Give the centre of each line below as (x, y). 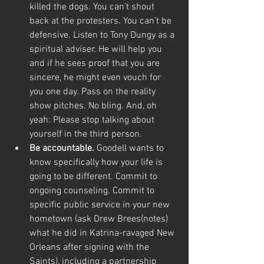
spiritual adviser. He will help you (97, 49)
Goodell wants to (130, 148)
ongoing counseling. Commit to (93, 191)
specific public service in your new (101, 205)
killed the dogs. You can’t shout (93, 7)
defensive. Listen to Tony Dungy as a (103, 35)
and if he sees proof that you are (96, 64)
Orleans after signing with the (90, 247)
